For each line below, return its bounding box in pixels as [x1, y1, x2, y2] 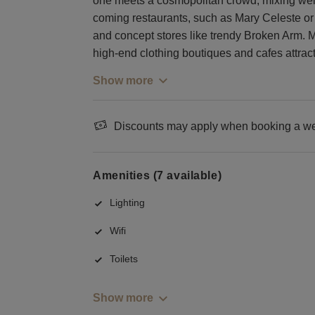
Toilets [110, 253, 138, 265]
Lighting [110, 197, 145, 209]
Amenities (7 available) [93, 169, 222, 181]
